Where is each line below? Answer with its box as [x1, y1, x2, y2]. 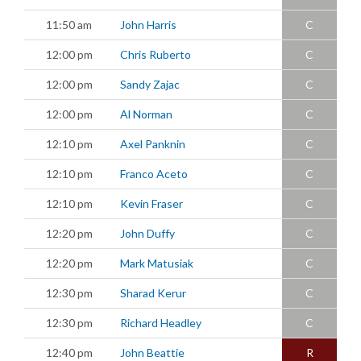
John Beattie [120, 345, 185, 359]
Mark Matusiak [120, 255, 193, 270]
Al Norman [120, 106, 172, 121]
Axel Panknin [120, 136, 185, 151]
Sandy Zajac [120, 77, 180, 91]
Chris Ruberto [120, 47, 191, 61]
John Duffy [120, 226, 175, 240]
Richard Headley [120, 315, 201, 330]
